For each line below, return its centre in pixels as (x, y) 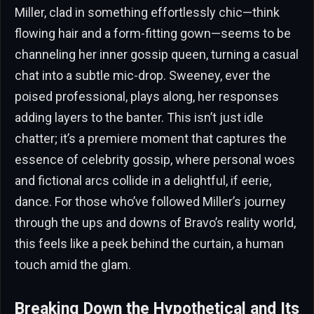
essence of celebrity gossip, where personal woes (155, 159)
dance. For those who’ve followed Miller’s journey (150, 201)
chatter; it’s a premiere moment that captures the (151, 138)
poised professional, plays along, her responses (147, 96)
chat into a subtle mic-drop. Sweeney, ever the (143, 75)
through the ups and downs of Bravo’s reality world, (155, 222)
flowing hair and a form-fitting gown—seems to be (153, 33)
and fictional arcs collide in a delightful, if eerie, (143, 180)
